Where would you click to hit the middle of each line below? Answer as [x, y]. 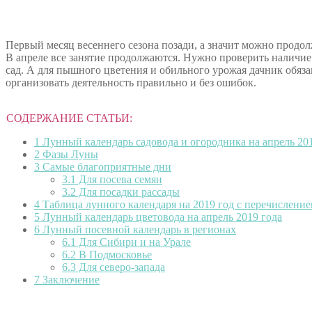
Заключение [70, 279]
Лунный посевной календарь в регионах [138, 229]
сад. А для [31, 70]
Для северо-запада [120, 267]
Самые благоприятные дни [106, 166]
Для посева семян [119, 179]
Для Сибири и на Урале [133, 242]
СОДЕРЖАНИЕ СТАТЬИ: [69, 118]
